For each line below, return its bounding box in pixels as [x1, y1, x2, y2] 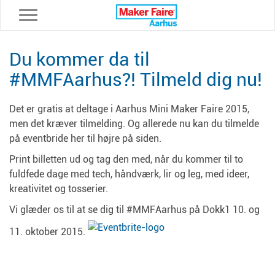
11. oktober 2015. [9, 225, 88, 238]
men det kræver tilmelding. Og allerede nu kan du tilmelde [9, 118, 259, 130]
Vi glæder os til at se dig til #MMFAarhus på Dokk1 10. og [9, 204, 260, 215]
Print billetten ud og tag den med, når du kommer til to [9, 153, 243, 165]
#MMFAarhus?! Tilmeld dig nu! [9, 69, 262, 90]
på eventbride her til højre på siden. [9, 133, 161, 144]
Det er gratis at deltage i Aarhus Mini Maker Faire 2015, [9, 103, 249, 115]
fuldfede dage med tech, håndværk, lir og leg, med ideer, [9, 168, 249, 180]
